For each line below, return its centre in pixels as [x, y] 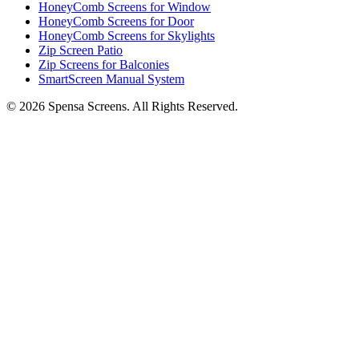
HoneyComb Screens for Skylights [127, 36]
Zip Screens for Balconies [104, 65]
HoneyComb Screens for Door [116, 22]
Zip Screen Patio [81, 50]
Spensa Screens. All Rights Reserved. [141, 107]
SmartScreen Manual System [111, 79]
